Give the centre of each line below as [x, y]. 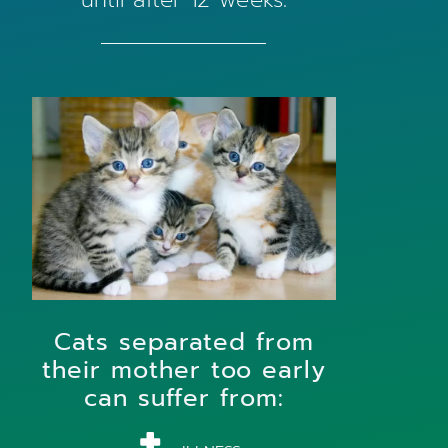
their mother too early [183, 370]
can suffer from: [183, 398]
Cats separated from [183, 342]
